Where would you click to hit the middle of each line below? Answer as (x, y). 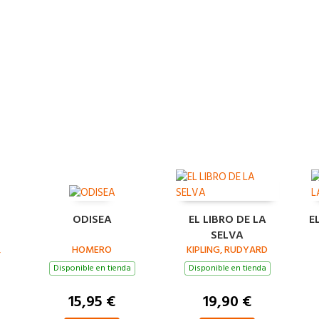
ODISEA (92, 219)
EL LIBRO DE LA (227, 219)
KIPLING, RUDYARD (227, 249)
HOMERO (92, 249)
